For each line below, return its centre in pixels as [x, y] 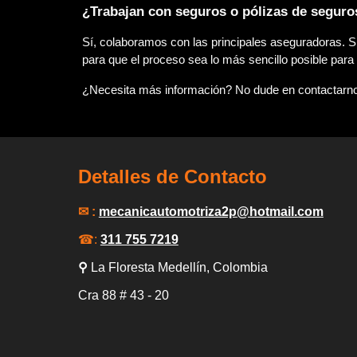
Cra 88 [97, 295]
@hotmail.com [280, 212]
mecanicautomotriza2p [167, 212]
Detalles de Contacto [172, 177]
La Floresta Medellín [148, 267]
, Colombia [237, 267]
